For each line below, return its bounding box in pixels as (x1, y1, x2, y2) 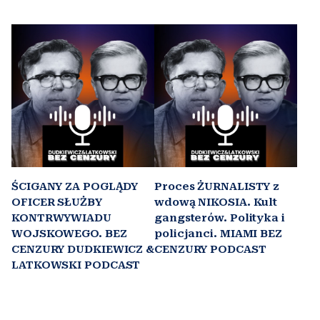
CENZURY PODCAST (154, 242, 266, 256)
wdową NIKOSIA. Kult (154, 195, 278, 209)
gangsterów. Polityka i (154, 211, 285, 224)
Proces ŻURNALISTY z (154, 179, 280, 193)
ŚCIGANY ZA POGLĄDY (11, 179, 139, 193)
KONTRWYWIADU (11, 211, 111, 224)
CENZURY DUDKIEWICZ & (11, 242, 154, 256)
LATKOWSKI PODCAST (11, 258, 141, 271)
